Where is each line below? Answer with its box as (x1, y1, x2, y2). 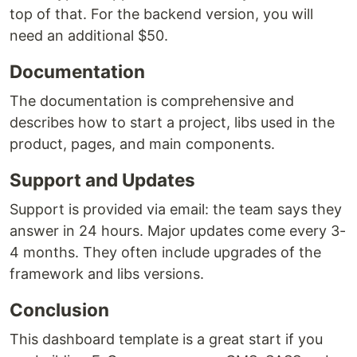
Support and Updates (10, 169, 195, 190)
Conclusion (10, 299, 109, 320)
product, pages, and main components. (10, 135, 275, 152)
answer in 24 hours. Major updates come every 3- (10, 222, 346, 239)
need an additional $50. (10, 27, 168, 44)
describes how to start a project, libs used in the (10, 114, 335, 131)
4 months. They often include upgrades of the (10, 244, 321, 261)
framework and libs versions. (10, 265, 204, 282)
